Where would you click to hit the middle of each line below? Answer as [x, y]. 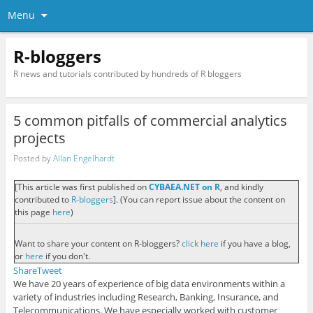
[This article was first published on [81, 187]
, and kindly [241, 187]
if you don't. [66, 256]
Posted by [33, 158]
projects [39, 138]
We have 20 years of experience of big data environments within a [149, 283]
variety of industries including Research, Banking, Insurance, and [146, 297]
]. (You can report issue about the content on [199, 200]
